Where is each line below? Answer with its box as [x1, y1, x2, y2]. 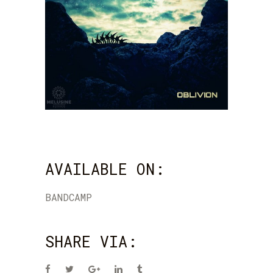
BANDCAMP [45, 191, 92, 204]
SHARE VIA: [45, 232, 137, 252]
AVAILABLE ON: [45, 159, 165, 180]
